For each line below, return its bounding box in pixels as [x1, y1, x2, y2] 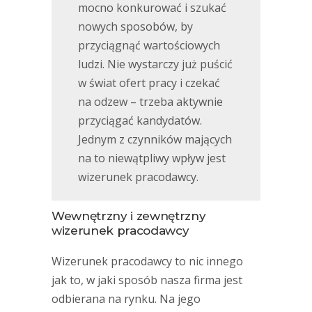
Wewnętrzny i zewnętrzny [52, 209, 206, 223]
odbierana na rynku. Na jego [52, 291, 201, 306]
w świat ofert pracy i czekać [78, 75, 220, 91]
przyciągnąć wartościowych [78, 38, 220, 53]
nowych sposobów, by [78, 19, 193, 34]
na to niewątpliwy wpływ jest [78, 150, 226, 166]
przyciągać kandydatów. [78, 113, 202, 128]
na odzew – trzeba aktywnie [78, 94, 223, 109]
